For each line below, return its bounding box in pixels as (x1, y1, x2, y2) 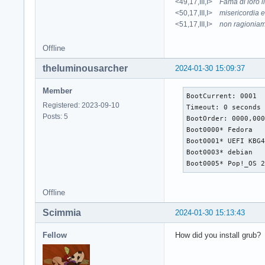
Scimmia (43, 207, 81, 218)
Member (43, 86, 72, 95)
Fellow (43, 230, 67, 240)
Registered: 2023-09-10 (43, 101, 119, 109)
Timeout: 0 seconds (186, 103, 261, 111)
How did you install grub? (175, 230, 261, 240)
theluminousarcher (43, 63, 128, 73)
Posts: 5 (43, 112, 68, 121)
